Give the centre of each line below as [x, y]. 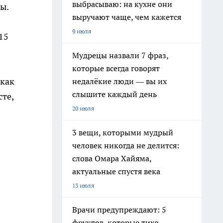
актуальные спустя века [116, 171]
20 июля [83, 108]
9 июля [82, 31]
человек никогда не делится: [126, 145]
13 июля [83, 185]
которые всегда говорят [116, 68]
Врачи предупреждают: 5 [119, 210]
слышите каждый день [114, 94]
